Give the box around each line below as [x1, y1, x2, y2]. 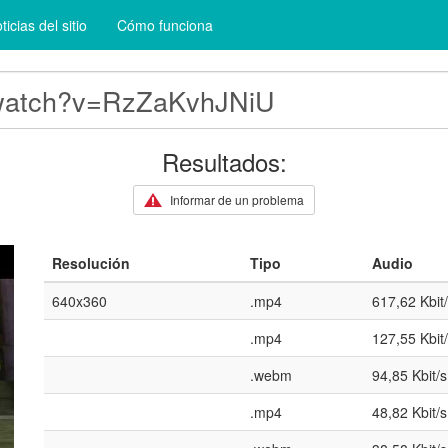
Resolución [52, 253, 130, 273]
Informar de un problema [169, 191, 304, 208]
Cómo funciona [117, 15, 213, 35]
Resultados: [161, 144, 287, 179]
